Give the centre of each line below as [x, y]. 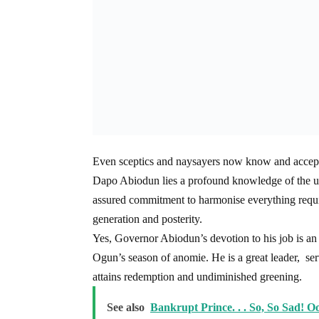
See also [126, 307]
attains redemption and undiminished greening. [197, 276]
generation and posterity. [147, 219]
